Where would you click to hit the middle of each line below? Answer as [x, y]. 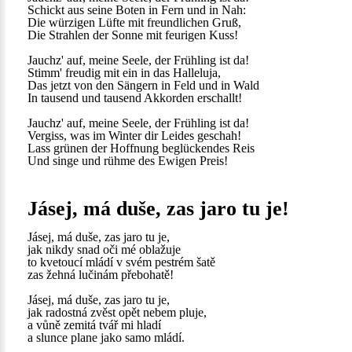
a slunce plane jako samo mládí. [106, 337]
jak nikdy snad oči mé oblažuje [104, 249]
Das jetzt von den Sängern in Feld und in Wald [143, 85]
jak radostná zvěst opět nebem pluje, [117, 312]
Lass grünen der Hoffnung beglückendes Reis [141, 148]
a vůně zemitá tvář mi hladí [94, 325]
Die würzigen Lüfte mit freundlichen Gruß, [134, 22]
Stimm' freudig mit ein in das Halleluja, [124, 73]
